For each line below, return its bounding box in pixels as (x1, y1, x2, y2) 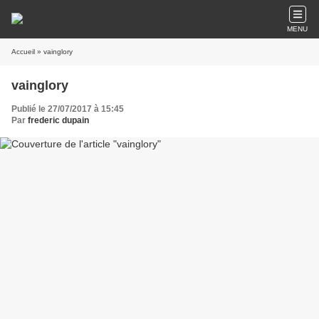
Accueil (11, 48, 35, 56)
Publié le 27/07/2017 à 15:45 (11, 104, 124, 114)
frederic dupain (28, 115, 89, 125)
